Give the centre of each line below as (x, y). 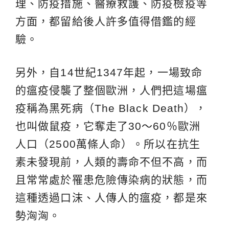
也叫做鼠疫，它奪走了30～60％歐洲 (108, 126)
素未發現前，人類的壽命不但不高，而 (111, 162)
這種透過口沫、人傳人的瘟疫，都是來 (111, 198)
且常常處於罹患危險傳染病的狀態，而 (111, 180)
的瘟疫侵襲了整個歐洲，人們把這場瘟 (111, 90)
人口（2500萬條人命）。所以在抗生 (108, 144)
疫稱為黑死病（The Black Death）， (111, 108)
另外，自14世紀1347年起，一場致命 (109, 73)
